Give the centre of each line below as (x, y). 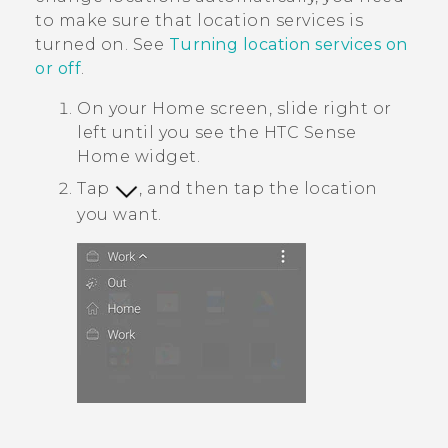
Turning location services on (288, 45)
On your (114, 109)
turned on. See (102, 45)
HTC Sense (309, 133)
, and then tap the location (258, 189)
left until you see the (170, 133)
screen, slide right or (298, 109)
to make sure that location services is (199, 21)
